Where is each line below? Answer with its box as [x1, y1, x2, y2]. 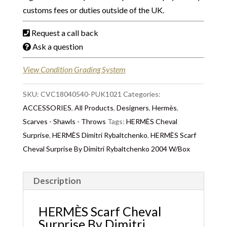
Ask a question [32, 42, 83, 51]
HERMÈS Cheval [126, 117, 177, 126]
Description [33, 175, 81, 186]
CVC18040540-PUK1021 [40, 90, 122, 98]
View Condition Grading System [22, 64, 126, 74]
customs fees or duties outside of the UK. [22, 5, 164, 15]
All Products [74, 103, 113, 112]
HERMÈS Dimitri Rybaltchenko [52, 131, 147, 139]
